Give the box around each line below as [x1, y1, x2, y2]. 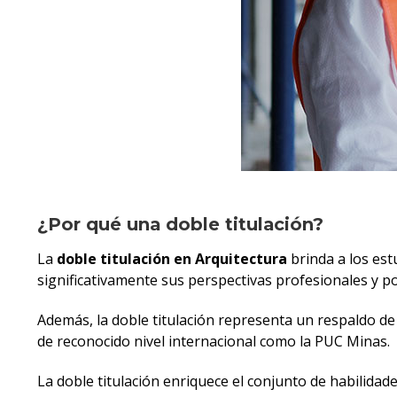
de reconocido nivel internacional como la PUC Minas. [37, 331, 390, 351]
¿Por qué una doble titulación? [37, 214, 323, 236]
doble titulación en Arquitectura [57, 249, 287, 269]
